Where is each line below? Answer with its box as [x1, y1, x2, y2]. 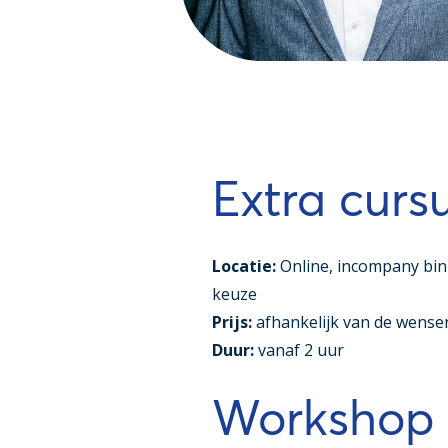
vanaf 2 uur [258, 339, 344, 361]
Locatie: [212, 255, 280, 277]
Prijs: [212, 311, 256, 333]
